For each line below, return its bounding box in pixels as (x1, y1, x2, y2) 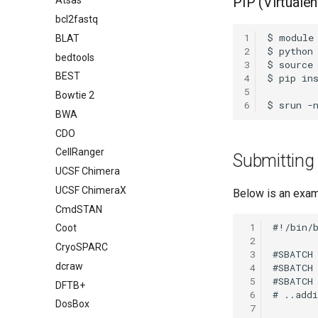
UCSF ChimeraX (55, 184, 126, 196)
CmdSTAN (55, 203, 102, 215)
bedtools (55, 51, 94, 63)
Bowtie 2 (55, 89, 94, 101)
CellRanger (55, 146, 104, 158)
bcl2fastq (55, 13, 98, 25)
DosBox (55, 298, 89, 310)
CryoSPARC (55, 241, 108, 253)
